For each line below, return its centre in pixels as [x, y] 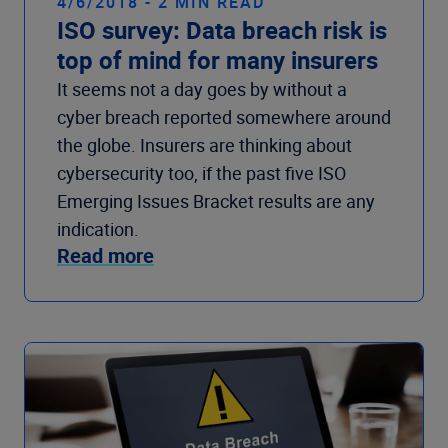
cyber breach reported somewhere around [224, 117]
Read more [105, 256]
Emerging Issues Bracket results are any [216, 201]
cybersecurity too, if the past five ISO [201, 173]
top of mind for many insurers [217, 60]
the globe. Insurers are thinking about [204, 145]
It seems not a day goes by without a [202, 89]
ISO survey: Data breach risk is [222, 30]
